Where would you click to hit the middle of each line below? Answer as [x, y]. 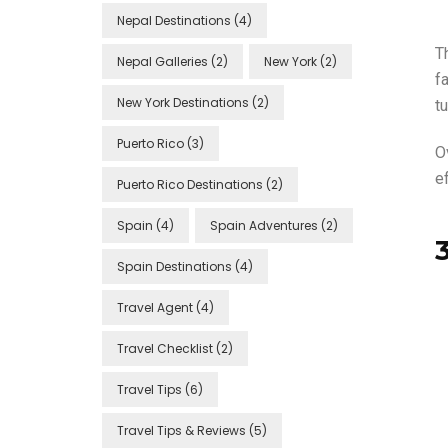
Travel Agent [155, 307]
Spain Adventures [264, 225]
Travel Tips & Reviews [181, 430]
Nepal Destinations [174, 20]
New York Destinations [183, 102]
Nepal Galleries [162, 61]
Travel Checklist [165, 348]
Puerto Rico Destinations [190, 184]
